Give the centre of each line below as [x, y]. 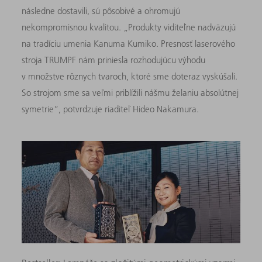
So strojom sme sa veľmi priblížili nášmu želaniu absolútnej [130, 92]
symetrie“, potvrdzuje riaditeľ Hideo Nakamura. [111, 109]
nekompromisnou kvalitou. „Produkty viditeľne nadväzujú [129, 27]
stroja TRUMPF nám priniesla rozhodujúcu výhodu [114, 60]
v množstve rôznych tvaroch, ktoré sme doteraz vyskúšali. [130, 76]
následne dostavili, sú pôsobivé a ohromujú [101, 11]
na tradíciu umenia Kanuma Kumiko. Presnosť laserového [129, 43]
